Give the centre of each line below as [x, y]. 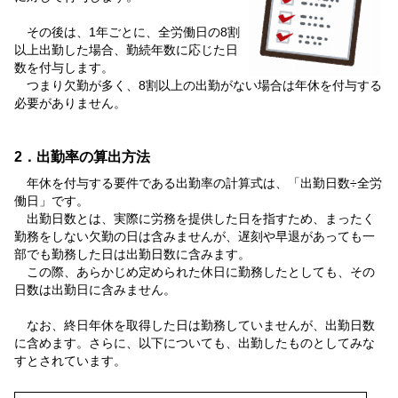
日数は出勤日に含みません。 [95, 289]
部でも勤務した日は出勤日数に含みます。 [132, 254]
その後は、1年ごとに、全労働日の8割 [127, 32]
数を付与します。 [64, 68]
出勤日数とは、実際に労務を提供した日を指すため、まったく [195, 218]
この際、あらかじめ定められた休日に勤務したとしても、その [195, 271]
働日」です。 [52, 200]
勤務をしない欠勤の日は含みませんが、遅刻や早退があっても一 [195, 236]
